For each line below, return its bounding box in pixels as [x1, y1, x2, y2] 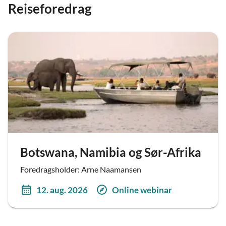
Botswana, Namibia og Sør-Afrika [20, 145, 202, 159]
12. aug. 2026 [36, 184, 88, 195]
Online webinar [112, 184, 172, 195]
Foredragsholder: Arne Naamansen [20, 164, 141, 174]
